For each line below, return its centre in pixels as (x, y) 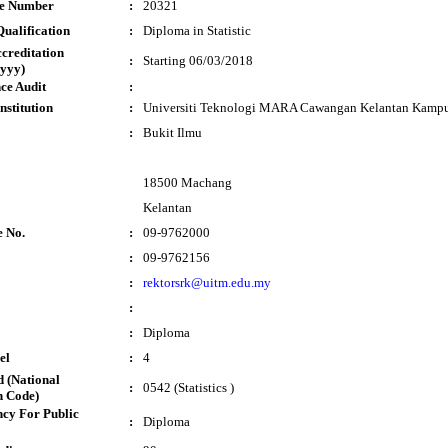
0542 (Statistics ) (188, 387)
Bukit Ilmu (172, 132)
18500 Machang (187, 182)
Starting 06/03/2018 (198, 60)
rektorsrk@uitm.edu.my (207, 282)
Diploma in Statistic (197, 30)
